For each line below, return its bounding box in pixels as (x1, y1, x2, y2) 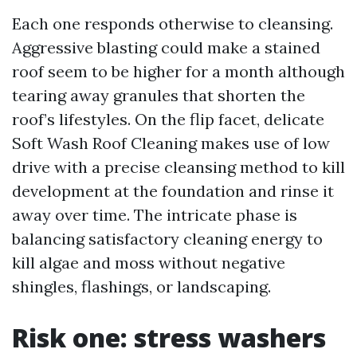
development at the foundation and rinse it (12, 181, 334, 201)
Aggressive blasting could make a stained (12, 37, 320, 57)
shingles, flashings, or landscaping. (12, 277, 271, 296)
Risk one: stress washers (12, 320, 326, 355)
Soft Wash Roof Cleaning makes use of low (12, 133, 330, 153)
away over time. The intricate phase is (12, 205, 297, 225)
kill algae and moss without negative (12, 253, 285, 273)
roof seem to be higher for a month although (12, 61, 345, 81)
